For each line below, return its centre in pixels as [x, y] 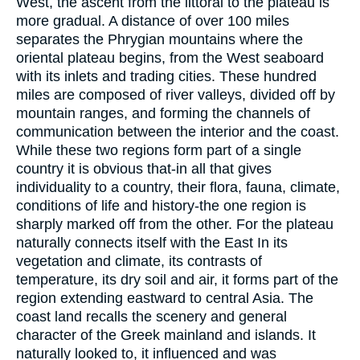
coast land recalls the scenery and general [151, 316]
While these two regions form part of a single [159, 150]
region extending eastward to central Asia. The [165, 298]
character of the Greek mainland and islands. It [166, 335]
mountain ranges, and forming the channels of [163, 113]
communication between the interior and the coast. [178, 131]
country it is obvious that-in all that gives [144, 168]
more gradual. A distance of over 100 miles [153, 20]
